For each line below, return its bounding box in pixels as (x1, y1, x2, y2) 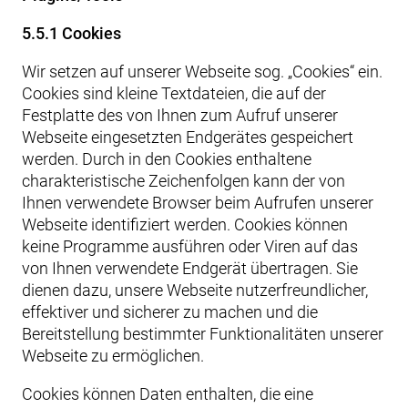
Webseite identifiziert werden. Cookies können (22, 215, 348, 234)
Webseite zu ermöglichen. (22, 346, 204, 365)
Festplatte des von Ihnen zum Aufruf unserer (22, 106, 338, 125)
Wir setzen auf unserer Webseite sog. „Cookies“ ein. (22, 62, 382, 81)
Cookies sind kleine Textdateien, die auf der (22, 84, 326, 103)
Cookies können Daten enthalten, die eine (22, 384, 313, 403)
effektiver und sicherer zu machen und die (22, 302, 318, 321)
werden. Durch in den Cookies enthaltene (22, 149, 311, 168)
